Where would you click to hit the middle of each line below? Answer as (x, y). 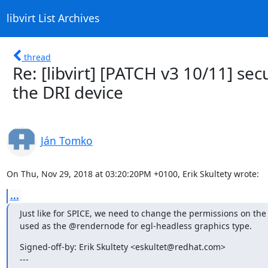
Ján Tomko (66, 140)
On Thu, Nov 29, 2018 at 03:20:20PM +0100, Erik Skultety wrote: (133, 173)
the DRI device (68, 92)
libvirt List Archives (53, 18)
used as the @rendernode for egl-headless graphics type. (135, 226)
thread (37, 57)
